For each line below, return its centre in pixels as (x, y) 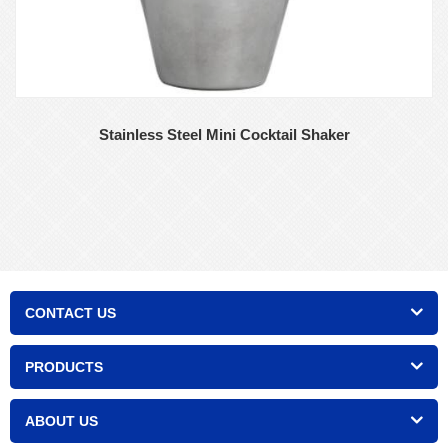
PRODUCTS (64, 367)
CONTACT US (70, 313)
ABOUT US (61, 421)
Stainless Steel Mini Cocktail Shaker (224, 135)
